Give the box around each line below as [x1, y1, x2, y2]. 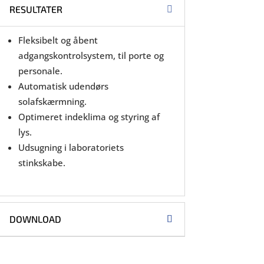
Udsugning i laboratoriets [18, 141, 124, 154]
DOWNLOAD [9, 213, 61, 225]
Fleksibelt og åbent [18, 34, 98, 47]
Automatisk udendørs [18, 80, 108, 93]
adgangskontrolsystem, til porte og [18, 49, 164, 62]
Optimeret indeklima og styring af [18, 111, 160, 123]
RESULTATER [9, 4, 62, 15]
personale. [18, 65, 62, 77]
